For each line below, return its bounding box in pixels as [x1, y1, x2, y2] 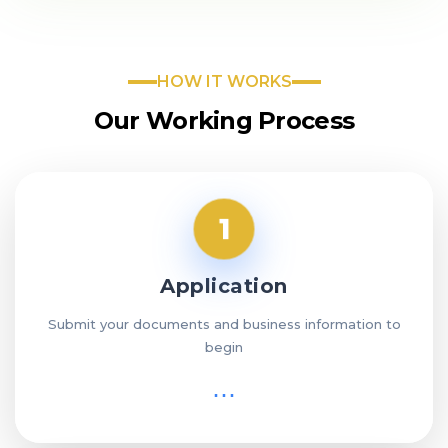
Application [160, 274, 288, 299]
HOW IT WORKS [156, 72, 292, 92]
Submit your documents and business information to [47, 316, 401, 333]
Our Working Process [93, 106, 355, 136]
